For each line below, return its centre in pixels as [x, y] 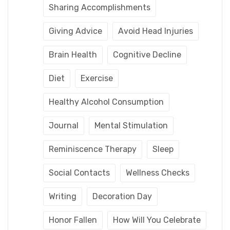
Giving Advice [75, 31]
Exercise [97, 78]
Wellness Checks [158, 172]
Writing [63, 196]
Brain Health [73, 54]
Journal [64, 125]
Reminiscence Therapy [93, 149]
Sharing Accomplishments [100, 7]
